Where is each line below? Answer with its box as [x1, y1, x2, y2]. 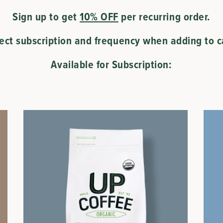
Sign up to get [12, 8, 80, 25]
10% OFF [80, 8, 118, 25]
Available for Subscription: [51, 56, 172, 73]
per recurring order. [118, 8, 211, 25]
